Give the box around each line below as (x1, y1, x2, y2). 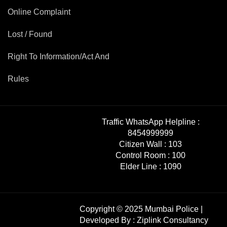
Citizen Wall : (119, 140, 167, 148)
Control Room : (116, 151, 170, 160)
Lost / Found (8, 30, 52, 39)
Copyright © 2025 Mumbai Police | (80, 205, 203, 213)
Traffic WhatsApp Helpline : (101, 118, 200, 126)
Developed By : (80, 216, 137, 224)
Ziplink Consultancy (137, 216, 208, 224)
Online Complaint (8, 8, 70, 16)
